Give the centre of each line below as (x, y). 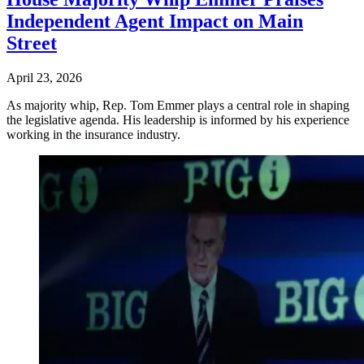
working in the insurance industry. (93, 135)
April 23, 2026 (44, 78)
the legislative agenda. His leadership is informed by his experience (178, 120)
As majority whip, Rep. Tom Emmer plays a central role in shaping (178, 106)
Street (32, 43)
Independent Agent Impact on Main (155, 22)
